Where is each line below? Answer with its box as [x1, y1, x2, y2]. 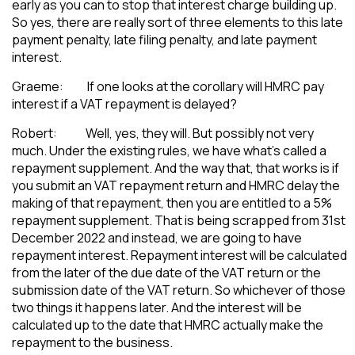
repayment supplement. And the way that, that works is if [12, 158, 339, 177]
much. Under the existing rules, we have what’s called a [12, 141, 326, 159]
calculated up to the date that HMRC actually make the [12, 315, 323, 334]
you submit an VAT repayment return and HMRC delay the [12, 176, 340, 194]
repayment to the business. [12, 333, 173, 351]
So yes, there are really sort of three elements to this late [12, 13, 343, 31]
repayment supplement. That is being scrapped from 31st [12, 211, 345, 229]
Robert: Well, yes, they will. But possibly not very [12, 124, 314, 142]
